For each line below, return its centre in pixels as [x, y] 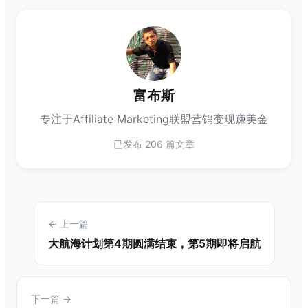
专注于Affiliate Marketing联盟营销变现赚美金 [154, 119]
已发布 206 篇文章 [154, 144]
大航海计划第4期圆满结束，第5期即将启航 [154, 244]
